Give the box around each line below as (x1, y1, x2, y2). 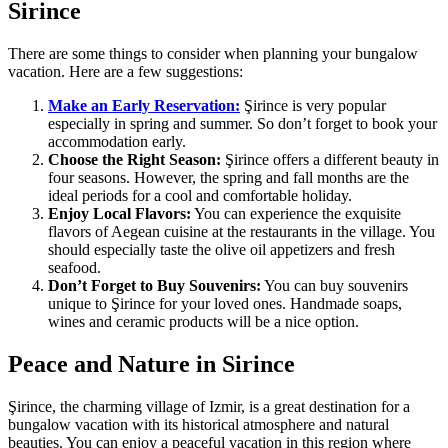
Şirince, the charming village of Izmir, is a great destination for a (8, 397, 410, 415)
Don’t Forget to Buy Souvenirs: (48, 276, 261, 294)
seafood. (48, 258, 101, 276)
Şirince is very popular (240, 96, 386, 114)
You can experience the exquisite (191, 204, 401, 222)
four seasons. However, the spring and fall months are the (48, 168, 409, 186)
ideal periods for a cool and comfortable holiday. (48, 186, 352, 204)
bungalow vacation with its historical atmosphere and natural (8, 415, 389, 433)
